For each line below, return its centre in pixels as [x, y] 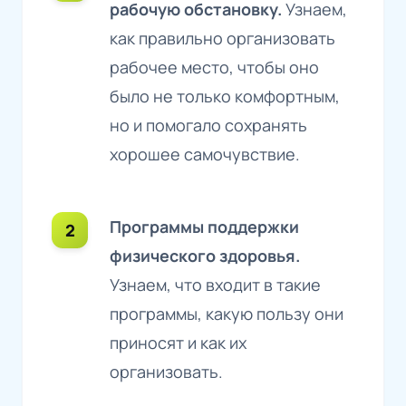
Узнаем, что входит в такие [215, 284]
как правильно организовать [222, 38]
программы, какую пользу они [227, 313]
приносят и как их [178, 342]
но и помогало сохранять [208, 125]
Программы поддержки [204, 226]
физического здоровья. [205, 255]
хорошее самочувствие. [205, 154]
